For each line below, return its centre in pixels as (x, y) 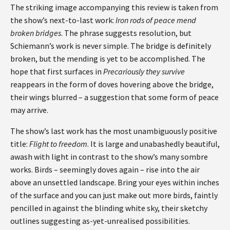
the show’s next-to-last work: (63, 20)
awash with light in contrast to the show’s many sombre (109, 156)
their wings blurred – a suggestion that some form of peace (114, 97)
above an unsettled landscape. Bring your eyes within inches (115, 182)
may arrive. (30, 110)
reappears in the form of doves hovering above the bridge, (112, 84)
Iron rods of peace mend (156, 20)
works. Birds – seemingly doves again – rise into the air (105, 169)
